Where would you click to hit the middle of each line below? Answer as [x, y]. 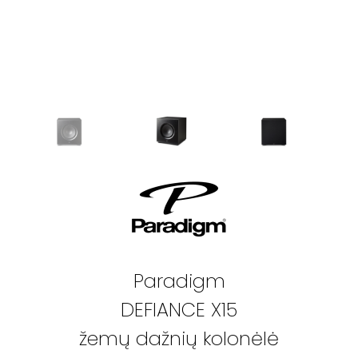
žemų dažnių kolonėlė [179, 338]
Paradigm [179, 280]
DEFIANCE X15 [179, 309]
